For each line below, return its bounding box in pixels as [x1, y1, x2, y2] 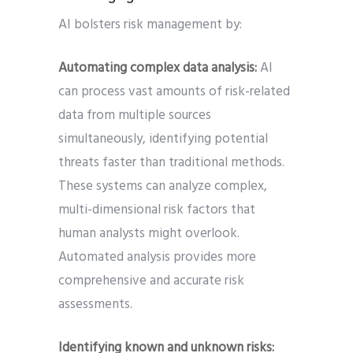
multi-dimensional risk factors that [58, 199, 255, 221]
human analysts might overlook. [58, 223, 240, 245]
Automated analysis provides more [58, 247, 256, 269]
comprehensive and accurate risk [58, 270, 244, 292]
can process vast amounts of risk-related [58, 81, 290, 103]
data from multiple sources [58, 105, 211, 127]
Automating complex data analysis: [58, 58, 257, 80]
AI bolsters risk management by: [58, 14, 242, 36]
